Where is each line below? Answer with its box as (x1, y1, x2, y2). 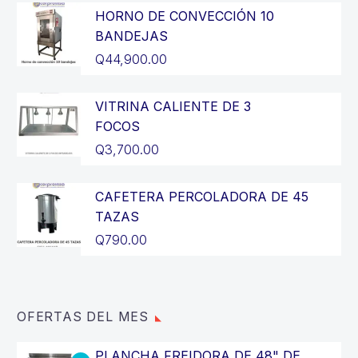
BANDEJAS (95, 27, 168, 44)
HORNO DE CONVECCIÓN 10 (95, 7, 274, 24)
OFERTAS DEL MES (17, 308, 149, 324)
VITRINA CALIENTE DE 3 (95, 97, 251, 114)
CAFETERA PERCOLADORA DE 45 (95, 188, 308, 205)
